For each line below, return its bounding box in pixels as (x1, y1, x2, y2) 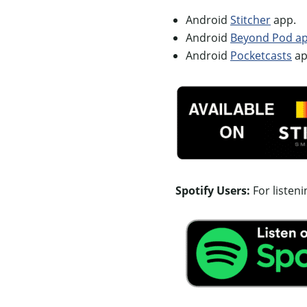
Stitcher (230, 12, 271, 27)
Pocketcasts (230, 47, 292, 62)
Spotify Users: (175, 182, 250, 198)
